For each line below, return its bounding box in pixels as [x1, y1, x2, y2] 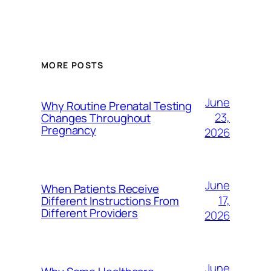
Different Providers [41, 204, 139, 221]
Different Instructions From [41, 192, 180, 209]
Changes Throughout [41, 109, 151, 126]
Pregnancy [41, 122, 97, 138]
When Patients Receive [41, 180, 159, 197]
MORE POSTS [41, 59, 103, 71]
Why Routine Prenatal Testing [41, 97, 192, 114]
